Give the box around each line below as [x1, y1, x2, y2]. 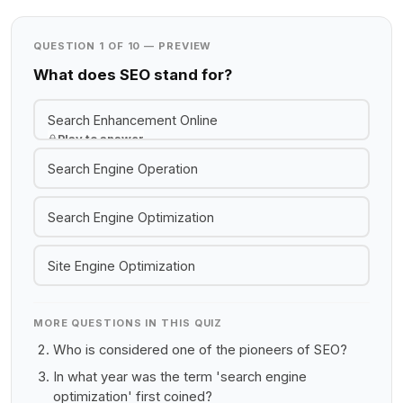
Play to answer [57, 131, 144, 146]
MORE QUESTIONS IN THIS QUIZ [33, 317, 223, 329]
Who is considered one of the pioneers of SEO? [53, 342, 347, 358]
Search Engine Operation [47, 160, 198, 176]
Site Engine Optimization [47, 257, 195, 273]
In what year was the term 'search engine [53, 369, 307, 385]
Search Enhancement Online [47, 112, 218, 128]
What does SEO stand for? [33, 66, 232, 84]
